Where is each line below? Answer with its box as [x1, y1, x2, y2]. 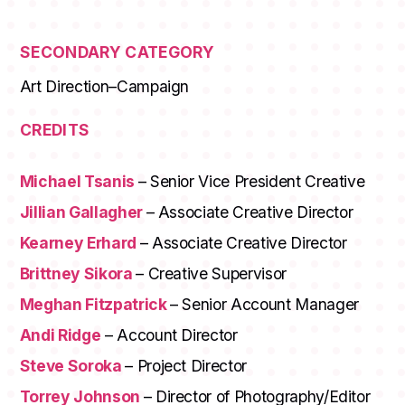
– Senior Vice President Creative [137, 172, 365, 192]
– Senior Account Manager [170, 295, 359, 315]
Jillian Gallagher [19, 202, 146, 222]
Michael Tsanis [19, 172, 138, 192]
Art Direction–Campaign [19, 76, 190, 96]
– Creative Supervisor [136, 264, 287, 284]
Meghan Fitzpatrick [19, 295, 171, 315]
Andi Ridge [19, 325, 101, 345]
